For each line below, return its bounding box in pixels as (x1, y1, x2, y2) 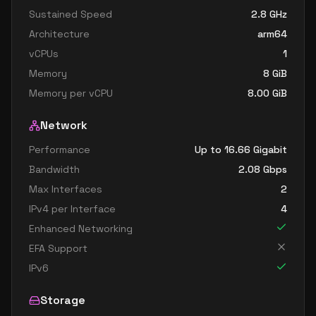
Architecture (29, 28, 90, 40)
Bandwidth (29, 163, 80, 176)
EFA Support (29, 242, 87, 255)
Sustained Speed (29, 8, 112, 20)
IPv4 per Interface (29, 202, 116, 215)
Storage (40, 293, 85, 308)
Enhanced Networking (29, 222, 133, 235)
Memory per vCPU (29, 87, 113, 99)
